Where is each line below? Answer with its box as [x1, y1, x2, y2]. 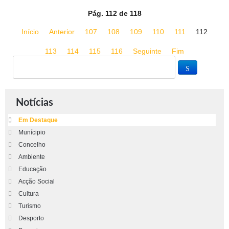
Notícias [16, 98, 53, 108]
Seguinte [133, 47, 162, 55]
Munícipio [18, 129, 45, 136]
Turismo [18, 202, 41, 210]
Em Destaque [18, 117, 58, 124]
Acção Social [18, 178, 55, 185]
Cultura [18, 190, 39, 197]
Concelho [18, 141, 45, 148]
